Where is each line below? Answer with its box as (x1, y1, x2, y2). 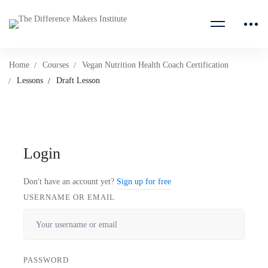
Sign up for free (117, 177, 171, 186)
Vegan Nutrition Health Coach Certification (82, 60, 229, 69)
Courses (42, 60, 69, 69)
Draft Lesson (56, 76, 100, 85)
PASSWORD (23, 255, 69, 264)
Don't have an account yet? (23, 177, 117, 186)
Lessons (17, 76, 43, 85)
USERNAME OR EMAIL (23, 193, 115, 202)
